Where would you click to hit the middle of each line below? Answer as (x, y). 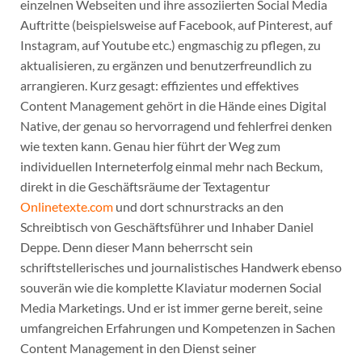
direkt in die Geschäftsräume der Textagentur (145, 186)
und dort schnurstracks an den (198, 206)
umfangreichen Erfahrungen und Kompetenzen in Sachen (177, 327)
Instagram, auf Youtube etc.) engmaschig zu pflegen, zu (170, 44)
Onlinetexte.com (66, 206)
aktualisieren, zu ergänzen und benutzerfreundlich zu (166, 65)
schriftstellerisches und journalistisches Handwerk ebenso (181, 267)
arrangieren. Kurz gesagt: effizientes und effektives (159, 85)
